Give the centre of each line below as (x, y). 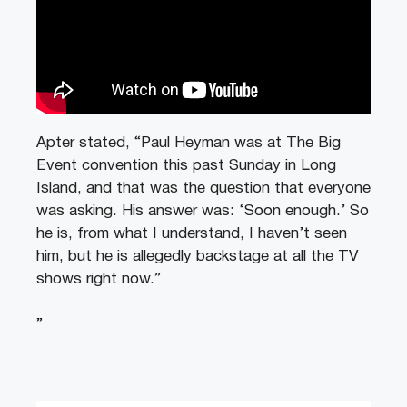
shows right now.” (99, 279)
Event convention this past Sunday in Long (186, 165)
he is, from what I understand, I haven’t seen (192, 233)
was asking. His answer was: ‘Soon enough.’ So (203, 211)
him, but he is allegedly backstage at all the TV (197, 256)
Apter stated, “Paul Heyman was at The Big (189, 143)
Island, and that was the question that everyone (203, 188)
